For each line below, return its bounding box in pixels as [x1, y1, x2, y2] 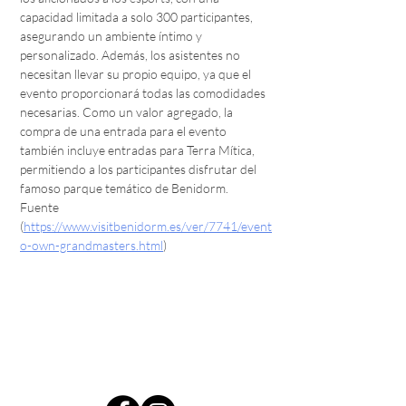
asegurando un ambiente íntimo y [20, 28, 205, 43]
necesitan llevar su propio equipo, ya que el [20, 66, 254, 82]
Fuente [20, 199, 62, 215]
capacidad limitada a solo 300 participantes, [20, 9, 256, 24]
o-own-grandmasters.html [20, 237, 163, 253]
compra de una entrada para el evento [20, 123, 229, 139]
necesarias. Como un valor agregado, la [20, 104, 236, 120]
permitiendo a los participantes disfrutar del [20, 161, 259, 177]
